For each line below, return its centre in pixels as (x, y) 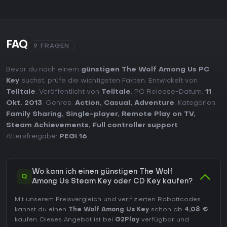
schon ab (167, 210)
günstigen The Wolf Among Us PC (145, 70)
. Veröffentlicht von (68, 92)
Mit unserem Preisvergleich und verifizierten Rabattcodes (108, 200)
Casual (117, 103)
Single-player (92, 115)
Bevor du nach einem (44, 70)
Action (87, 103)
